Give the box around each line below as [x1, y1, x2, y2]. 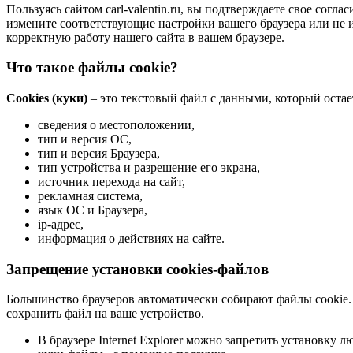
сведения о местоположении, [38, 118, 195, 132]
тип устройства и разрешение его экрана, [38, 161, 260, 174]
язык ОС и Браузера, [38, 203, 147, 217]
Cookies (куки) [6, 91, 87, 105]
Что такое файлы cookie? [6, 59, 178, 76]
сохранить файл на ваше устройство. [6, 307, 204, 321]
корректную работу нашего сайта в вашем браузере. [6, 30, 284, 44]
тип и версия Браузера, [38, 147, 160, 160]
